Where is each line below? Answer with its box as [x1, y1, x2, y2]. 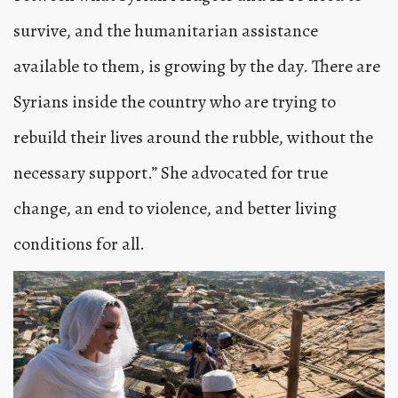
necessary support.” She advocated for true [13, 160, 328, 185]
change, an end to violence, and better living [13, 195, 337, 220]
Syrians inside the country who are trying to [13, 89, 336, 114]
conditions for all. [13, 231, 145, 256]
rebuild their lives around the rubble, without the [13, 124, 373, 149]
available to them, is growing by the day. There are [13, 53, 380, 78]
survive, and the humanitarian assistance [13, 18, 318, 43]
